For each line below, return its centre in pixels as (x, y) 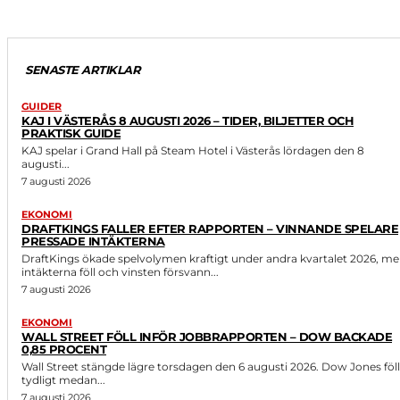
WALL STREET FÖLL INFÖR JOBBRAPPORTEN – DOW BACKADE (207, 336)
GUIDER (42, 106)
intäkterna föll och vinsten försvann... (120, 271)
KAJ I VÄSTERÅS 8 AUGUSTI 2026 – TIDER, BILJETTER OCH (187, 120)
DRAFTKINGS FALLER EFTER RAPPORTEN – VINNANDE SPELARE (210, 228)
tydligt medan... (63, 379)
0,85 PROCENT (64, 349)
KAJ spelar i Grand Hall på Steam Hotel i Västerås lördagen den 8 (193, 150)
